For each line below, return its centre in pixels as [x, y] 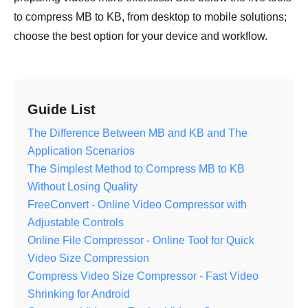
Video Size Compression [88, 258]
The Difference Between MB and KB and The [137, 133]
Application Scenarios [81, 151]
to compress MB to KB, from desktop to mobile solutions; [150, 17]
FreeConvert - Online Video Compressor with [137, 205]
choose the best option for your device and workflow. [141, 36]
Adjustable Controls [76, 223]
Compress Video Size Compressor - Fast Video [143, 276]
